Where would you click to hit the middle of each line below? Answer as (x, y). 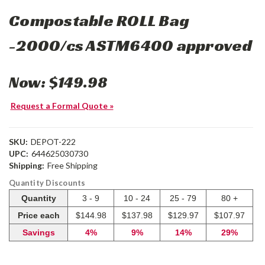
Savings (38, 233)
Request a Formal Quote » (62, 106)
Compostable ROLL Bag (99, 21)
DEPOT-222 (53, 142)
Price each (38, 216)
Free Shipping (72, 166)
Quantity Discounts (47, 183)
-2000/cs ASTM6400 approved (131, 46)
